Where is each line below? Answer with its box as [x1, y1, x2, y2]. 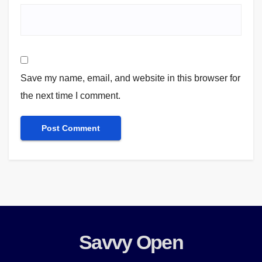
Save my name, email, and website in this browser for [20, 73, 240, 83]
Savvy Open [79, 230, 183, 253]
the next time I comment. [20, 90, 120, 101]
